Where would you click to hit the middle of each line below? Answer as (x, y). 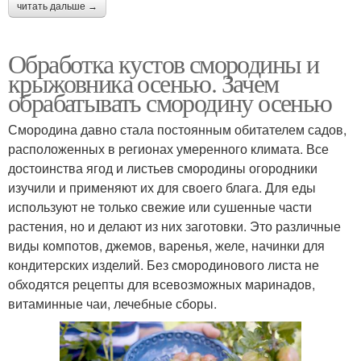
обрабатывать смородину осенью (170, 102)
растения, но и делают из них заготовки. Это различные (174, 226)
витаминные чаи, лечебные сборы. (112, 303)
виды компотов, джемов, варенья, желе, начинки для (166, 245)
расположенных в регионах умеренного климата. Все (168, 148)
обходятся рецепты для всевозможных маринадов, (162, 284)
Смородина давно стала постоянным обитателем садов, (177, 129)
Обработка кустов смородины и (164, 63)
